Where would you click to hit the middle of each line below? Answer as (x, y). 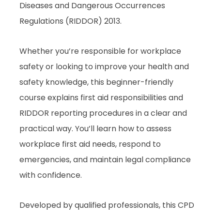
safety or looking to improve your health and (104, 67)
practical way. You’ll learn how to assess (95, 129)
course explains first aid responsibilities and (101, 98)
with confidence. (51, 175)
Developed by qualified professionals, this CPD (107, 205)
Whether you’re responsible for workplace (100, 51)
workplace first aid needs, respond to (90, 144)
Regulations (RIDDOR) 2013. (70, 21)
